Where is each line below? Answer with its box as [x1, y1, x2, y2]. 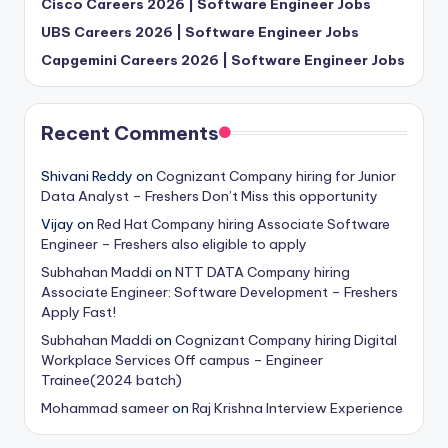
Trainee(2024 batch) [41, 370, 182, 389]
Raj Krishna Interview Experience [192, 398, 403, 417]
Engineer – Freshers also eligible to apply [41, 234, 307, 253]
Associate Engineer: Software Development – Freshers [41, 282, 398, 301]
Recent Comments [41, 120, 219, 145]
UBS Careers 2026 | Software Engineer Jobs [41, 22, 359, 41]
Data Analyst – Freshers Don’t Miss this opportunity [41, 186, 378, 205]
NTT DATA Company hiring [175, 262, 350, 281]
